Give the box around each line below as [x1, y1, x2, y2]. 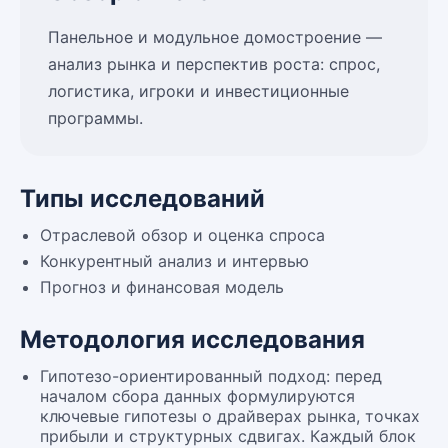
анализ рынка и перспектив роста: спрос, [48, 54, 380, 74]
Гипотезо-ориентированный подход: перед [40, 366, 382, 386]
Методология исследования [20, 325, 365, 354]
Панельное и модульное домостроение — [48, 27, 382, 47]
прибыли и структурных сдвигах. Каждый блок [40, 426, 416, 446]
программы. [48, 108, 143, 128]
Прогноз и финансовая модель [40, 277, 284, 297]
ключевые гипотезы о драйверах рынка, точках [40, 406, 420, 426]
